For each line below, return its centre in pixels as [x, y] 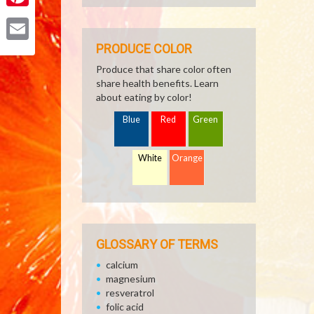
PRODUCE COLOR [144, 49]
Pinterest [27, 17]
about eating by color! [144, 97]
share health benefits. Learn [157, 83]
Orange [187, 158]
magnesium [131, 279]
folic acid [125, 307]
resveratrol [130, 293]
